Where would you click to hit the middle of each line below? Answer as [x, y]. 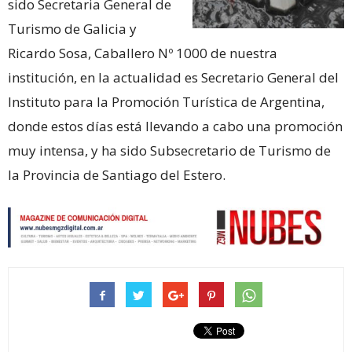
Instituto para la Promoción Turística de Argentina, [166, 101]
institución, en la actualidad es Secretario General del [173, 77]
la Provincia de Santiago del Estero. [117, 174]
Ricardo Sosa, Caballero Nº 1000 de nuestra [143, 53]
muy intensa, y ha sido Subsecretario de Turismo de [169, 150]
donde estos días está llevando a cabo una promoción [175, 126]
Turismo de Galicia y [72, 28]
